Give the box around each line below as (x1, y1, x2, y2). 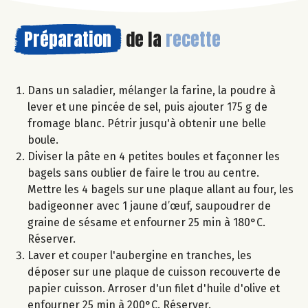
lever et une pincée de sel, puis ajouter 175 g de (27, 100, 267, 113)
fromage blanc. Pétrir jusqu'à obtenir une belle (27, 116, 266, 130)
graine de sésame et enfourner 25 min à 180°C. (27, 215, 265, 229)
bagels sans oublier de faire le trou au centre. (27, 166, 259, 179)
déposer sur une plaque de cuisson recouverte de (27, 265, 280, 278)
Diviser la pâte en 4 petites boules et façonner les (27, 149, 280, 163)
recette (166, 25, 221, 53)
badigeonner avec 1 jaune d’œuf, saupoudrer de (27, 199, 271, 212)
